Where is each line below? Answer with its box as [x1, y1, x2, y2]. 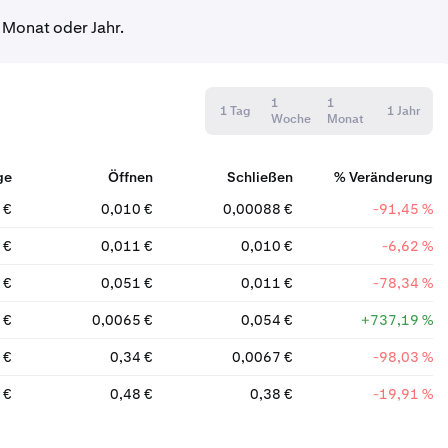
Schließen [226, 168, 293, 186]
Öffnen [107, 168, 153, 186]
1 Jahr [386, 103, 420, 119]
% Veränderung [333, 168, 433, 186]
